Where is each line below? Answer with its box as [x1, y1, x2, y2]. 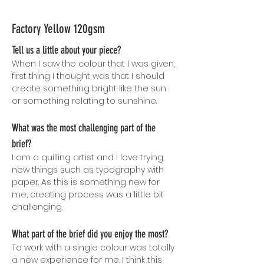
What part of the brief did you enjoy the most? [12, 227, 168, 240]
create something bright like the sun [12, 82, 166, 94]
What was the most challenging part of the [12, 121, 156, 134]
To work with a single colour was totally [12, 242, 174, 253]
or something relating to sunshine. [12, 95, 157, 107]
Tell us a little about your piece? [12, 44, 121, 57]
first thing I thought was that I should [12, 70, 164, 82]
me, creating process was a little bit [12, 189, 164, 200]
